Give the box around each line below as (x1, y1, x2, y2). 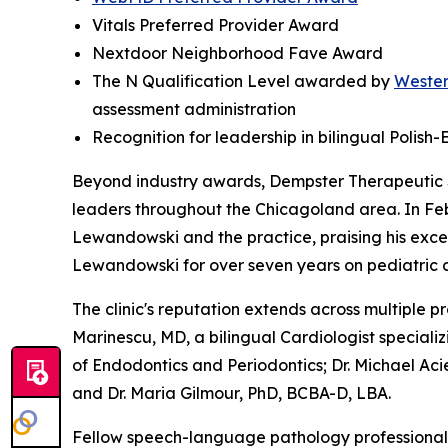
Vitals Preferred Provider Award (92, 14, 339, 35)
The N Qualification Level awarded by (92, 70, 394, 91)
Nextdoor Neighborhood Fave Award (92, 42, 383, 63)
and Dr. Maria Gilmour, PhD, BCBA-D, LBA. (72, 382, 391, 403)
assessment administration (92, 98, 296, 119)
